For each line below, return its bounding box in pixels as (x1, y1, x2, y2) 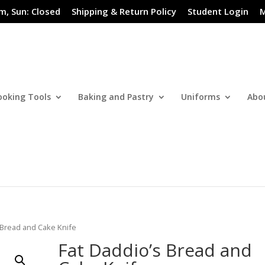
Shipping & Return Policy (72, 5, 176, 18)
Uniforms (181, 91, 220, 102)
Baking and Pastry (78, 91, 154, 102)
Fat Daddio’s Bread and (58, 238, 253, 263)
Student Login (188, 5, 248, 18)
